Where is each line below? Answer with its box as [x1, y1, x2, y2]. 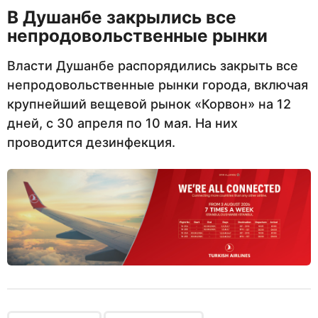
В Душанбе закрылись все [7, 6, 236, 28]
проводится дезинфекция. [7, 135, 175, 150]
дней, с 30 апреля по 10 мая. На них [7, 116, 238, 131]
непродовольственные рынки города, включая [7, 77, 308, 93]
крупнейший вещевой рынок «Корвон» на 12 [7, 97, 291, 112]
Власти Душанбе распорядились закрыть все [7, 58, 298, 74]
